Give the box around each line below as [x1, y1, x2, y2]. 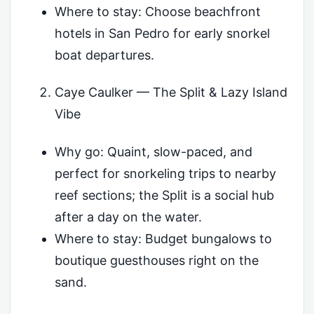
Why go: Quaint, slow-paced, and [54, 144, 252, 159]
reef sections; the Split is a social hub [54, 187, 274, 203]
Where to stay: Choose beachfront [54, 4, 261, 19]
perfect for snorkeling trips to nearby [54, 165, 276, 181]
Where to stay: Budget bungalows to [54, 231, 272, 246]
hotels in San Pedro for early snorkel [54, 25, 270, 41]
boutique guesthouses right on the [54, 252, 259, 268]
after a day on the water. [54, 209, 202, 224]
